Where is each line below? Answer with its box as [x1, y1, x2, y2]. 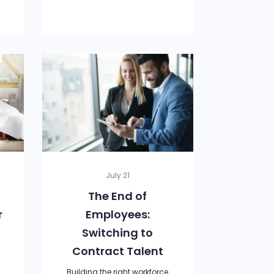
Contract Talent [72, 243, 163, 259]
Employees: [85, 207, 150, 222]
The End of [88, 188, 147, 204]
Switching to [82, 225, 154, 240]
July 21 [105, 170, 130, 180]
